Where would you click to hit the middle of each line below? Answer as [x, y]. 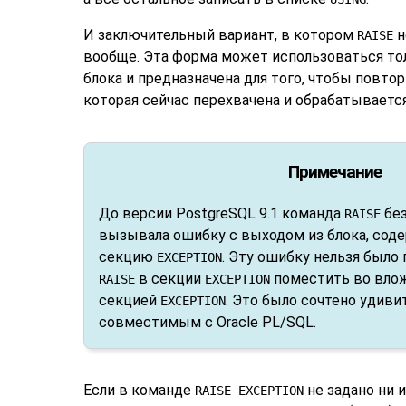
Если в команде [139, 390]
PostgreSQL [216, 213]
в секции [170, 278]
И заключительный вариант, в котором [220, 34]
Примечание [334, 171]
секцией [130, 300]
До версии [137, 213]
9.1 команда [300, 213]
